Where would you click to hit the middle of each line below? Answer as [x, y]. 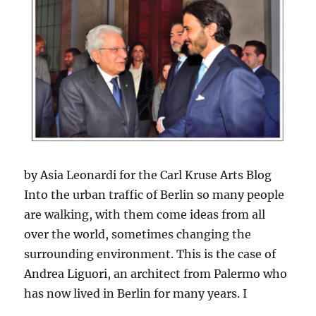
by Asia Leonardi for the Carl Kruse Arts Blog [148, 175]
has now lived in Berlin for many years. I [136, 293]
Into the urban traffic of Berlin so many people [154, 194]
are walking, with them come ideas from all [145, 214]
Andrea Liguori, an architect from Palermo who [156, 273]
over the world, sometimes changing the [138, 234]
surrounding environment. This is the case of [150, 254]
